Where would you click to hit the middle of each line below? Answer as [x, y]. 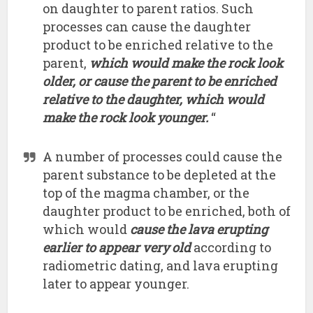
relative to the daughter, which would [154, 100]
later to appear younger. [116, 284]
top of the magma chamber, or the [146, 193]
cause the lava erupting [199, 230]
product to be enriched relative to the [158, 45]
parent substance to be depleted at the [160, 175]
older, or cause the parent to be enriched [160, 81]
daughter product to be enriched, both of [167, 211]
